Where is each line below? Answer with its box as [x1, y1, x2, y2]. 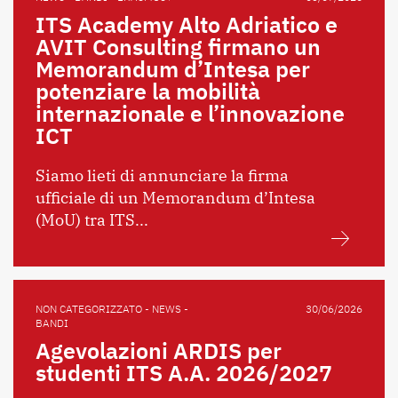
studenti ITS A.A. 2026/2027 [36, 358, 332, 388]
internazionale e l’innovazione [36, 99, 345, 129]
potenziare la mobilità [36, 76, 260, 107]
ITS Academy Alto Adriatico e [36, 10, 338, 40]
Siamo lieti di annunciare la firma [36, 165, 289, 187]
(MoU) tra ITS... [36, 210, 148, 231]
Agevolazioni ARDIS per [36, 336, 282, 366]
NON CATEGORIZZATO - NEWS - [36, 302, 188, 316]
